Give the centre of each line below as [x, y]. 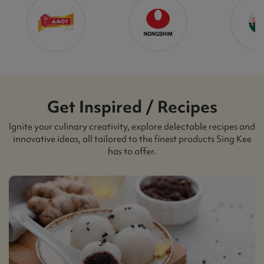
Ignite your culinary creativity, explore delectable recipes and [132, 126]
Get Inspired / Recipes [132, 106]
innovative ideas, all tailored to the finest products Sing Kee [132, 139]
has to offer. [132, 151]
